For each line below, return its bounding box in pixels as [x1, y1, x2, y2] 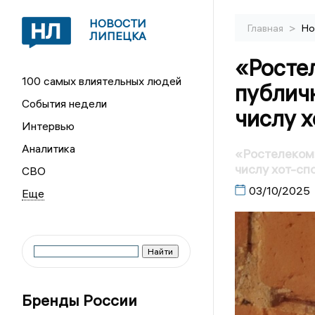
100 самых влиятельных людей [22, 74, 182, 88]
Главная [247, 22, 285, 34]
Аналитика [22, 141, 76, 155]
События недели [22, 96, 108, 110]
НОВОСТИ [89, 16, 147, 30]
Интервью [22, 119, 75, 133]
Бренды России [22, 290, 138, 310]
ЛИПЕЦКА [89, 29, 147, 43]
